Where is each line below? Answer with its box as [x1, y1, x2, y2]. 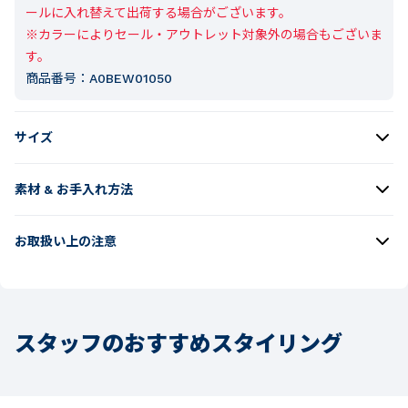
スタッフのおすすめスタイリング [15, 325, 342, 358]
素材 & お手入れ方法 [15, 181, 133, 197]
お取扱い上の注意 [15, 233, 117, 249]
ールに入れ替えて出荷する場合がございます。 [25, 5, 291, 20]
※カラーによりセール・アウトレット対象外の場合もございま [25, 26, 382, 42]
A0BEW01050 [89, 70, 172, 86]
